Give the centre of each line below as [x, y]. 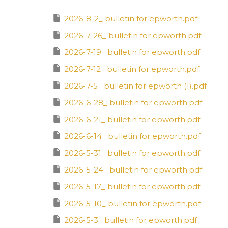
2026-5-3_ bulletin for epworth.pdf [131, 220]
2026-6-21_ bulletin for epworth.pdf [132, 119]
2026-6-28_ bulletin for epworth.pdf [133, 102]
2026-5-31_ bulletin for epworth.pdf [132, 153]
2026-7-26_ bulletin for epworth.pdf [133, 35]
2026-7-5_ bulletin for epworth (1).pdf [135, 85]
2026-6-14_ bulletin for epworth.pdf [132, 136]
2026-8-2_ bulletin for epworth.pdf [131, 18]
